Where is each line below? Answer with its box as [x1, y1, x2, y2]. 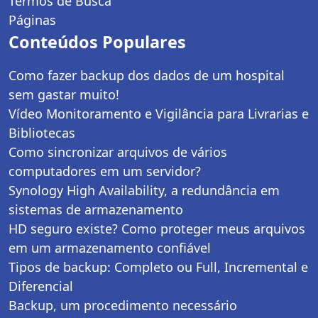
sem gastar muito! [9, 86, 119, 104]
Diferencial [9, 278, 73, 295]
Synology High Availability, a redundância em [9, 182, 280, 199]
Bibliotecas [9, 124, 75, 142]
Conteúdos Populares [9, 31, 186, 54]
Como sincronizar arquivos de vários [9, 143, 227, 161]
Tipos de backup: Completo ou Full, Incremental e [9, 258, 308, 276]
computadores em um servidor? [9, 163, 201, 180]
